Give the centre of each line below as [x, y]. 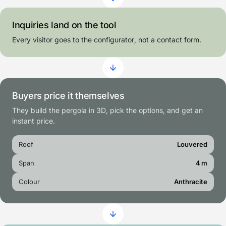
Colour [29, 182]
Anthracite [191, 182]
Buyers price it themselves [68, 96]
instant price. [34, 121]
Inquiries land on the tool [64, 25]
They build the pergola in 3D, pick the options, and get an [107, 110]
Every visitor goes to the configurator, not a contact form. [107, 40]
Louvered [192, 145]
